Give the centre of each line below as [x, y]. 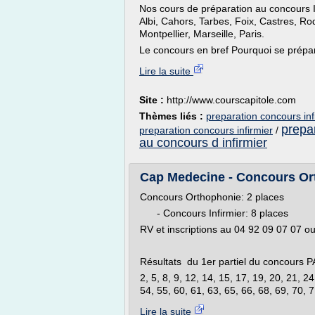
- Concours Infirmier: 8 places [214, 213]
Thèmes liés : [173, 116]
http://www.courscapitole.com [231, 100]
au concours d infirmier [203, 143]
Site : [153, 100]
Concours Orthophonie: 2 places [212, 197]
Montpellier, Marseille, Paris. [202, 34]
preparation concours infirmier [206, 130]
